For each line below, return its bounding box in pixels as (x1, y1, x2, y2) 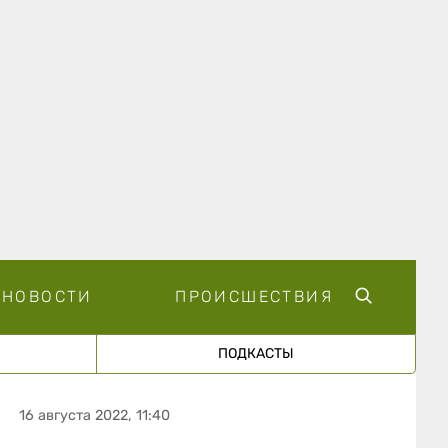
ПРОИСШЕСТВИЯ (175, 286, 333, 306)
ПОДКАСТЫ (217, 344, 294, 362)
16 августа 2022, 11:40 (19, 406, 171, 424)
